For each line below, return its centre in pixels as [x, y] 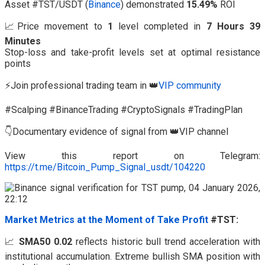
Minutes [23, 41]
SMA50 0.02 [46, 242]
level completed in [159, 27]
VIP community [190, 86]
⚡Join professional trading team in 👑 [82, 86]
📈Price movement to [56, 27]
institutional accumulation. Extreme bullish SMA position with [132, 257]
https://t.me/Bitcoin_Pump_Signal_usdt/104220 [105, 167]
